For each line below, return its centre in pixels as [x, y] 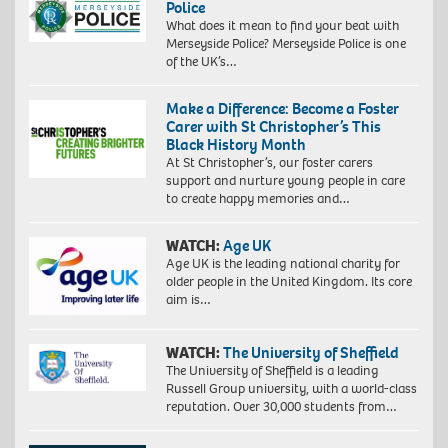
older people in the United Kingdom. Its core [288, 282]
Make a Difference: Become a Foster [282, 109]
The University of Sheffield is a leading [272, 370]
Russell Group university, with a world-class [291, 388]
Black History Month [235, 145]
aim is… [188, 300]
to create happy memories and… [257, 199]
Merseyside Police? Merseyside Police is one [285, 44]
